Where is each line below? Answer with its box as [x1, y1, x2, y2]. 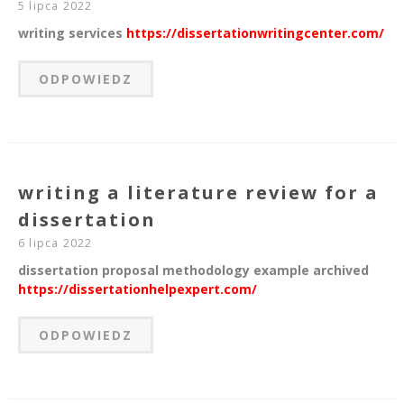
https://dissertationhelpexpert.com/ [18, 280, 257, 298]
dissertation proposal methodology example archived [18, 262, 369, 280]
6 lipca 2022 [18, 235, 93, 252]
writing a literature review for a [18, 180, 379, 206]
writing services [18, 24, 126, 42]
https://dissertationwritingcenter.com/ [126, 24, 384, 42]
